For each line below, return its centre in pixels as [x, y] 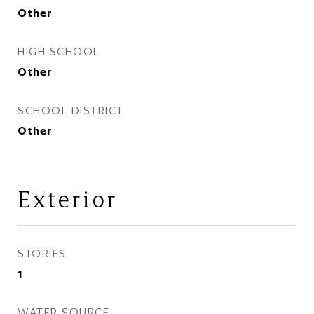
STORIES [42, 253]
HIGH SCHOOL [59, 52]
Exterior [68, 199]
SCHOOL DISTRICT [71, 110]
